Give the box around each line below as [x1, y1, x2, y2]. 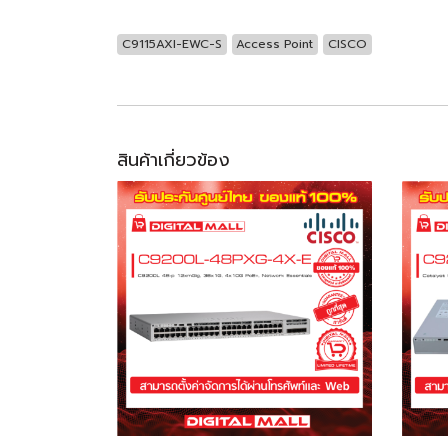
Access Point [236, 34, 314, 53]
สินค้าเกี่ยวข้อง [117, 145, 230, 174]
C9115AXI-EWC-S [121, 34, 222, 53]
